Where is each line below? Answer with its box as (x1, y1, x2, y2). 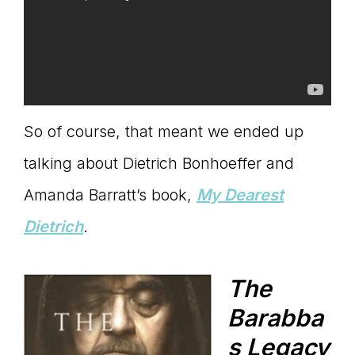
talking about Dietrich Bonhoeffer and (24, 154, 294, 174)
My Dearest (197, 185, 284, 205)
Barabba (227, 303, 323, 333)
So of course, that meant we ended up (24, 122, 303, 142)
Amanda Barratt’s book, (24, 185, 197, 205)
